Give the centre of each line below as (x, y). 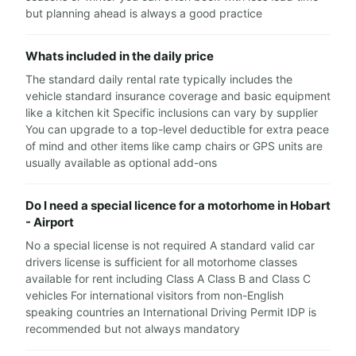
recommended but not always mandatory (133, 329)
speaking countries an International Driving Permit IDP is (171, 312)
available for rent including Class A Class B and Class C (168, 279)
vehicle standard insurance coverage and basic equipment (178, 96)
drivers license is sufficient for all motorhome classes (161, 262)
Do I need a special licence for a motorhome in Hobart (178, 205)
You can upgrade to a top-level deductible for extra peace (177, 129)
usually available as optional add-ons (121, 163)
